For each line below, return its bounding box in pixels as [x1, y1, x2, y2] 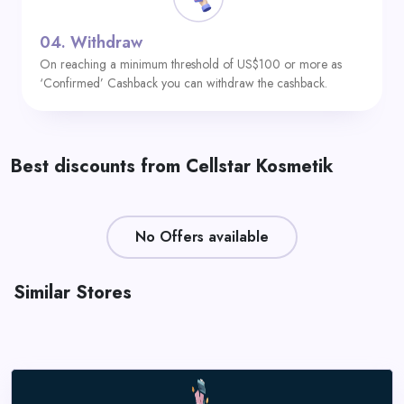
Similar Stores [14, 280, 132, 306]
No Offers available [135, 226, 269, 247]
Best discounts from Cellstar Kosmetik [11, 153, 334, 179]
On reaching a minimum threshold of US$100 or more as [40, 55, 342, 73]
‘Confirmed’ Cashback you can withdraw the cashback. [40, 74, 327, 92]
